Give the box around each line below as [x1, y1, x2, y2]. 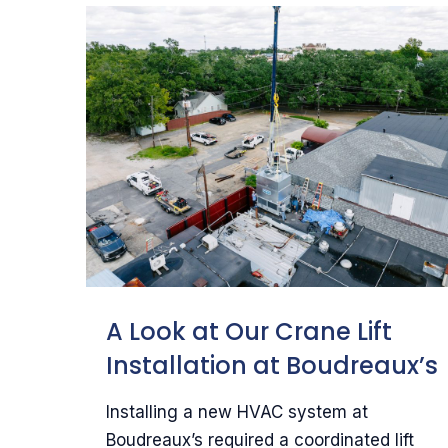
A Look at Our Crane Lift [105, 314, 392, 348]
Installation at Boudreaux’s [105, 348, 438, 382]
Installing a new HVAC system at [105, 401, 368, 422]
